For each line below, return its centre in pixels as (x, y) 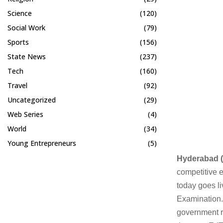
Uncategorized (32, 100)
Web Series (25, 114)
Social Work (26, 28)
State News (27, 56)
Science (20, 13)
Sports (18, 42)
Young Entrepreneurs (42, 143)
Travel (17, 85)
